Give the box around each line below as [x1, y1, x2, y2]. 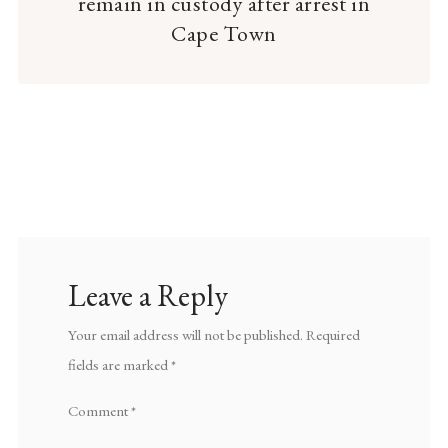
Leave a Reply [68, 276, 228, 316]
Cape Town [171, 19, 277, 49]
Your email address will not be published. [68, 325, 303, 345]
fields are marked [68, 355, 171, 375]
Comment [68, 401, 131, 421]
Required [306, 325, 360, 345]
